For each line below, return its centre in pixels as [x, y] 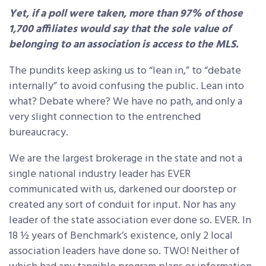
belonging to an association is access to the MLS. [124, 45]
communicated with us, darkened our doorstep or [123, 190]
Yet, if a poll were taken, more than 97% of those [126, 14]
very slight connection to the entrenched [105, 118]
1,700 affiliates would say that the [90, 30]
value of [211, 30]
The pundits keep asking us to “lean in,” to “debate [125, 71]
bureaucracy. [39, 133]
